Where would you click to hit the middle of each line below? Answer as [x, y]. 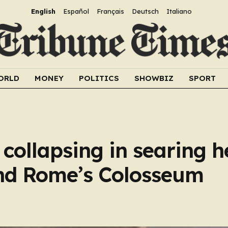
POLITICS [99, 78]
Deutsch [145, 11]
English [43, 11]
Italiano [179, 11]
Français [110, 11]
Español [76, 11]
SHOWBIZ [154, 78]
